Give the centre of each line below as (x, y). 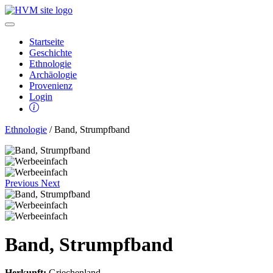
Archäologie (53, 75)
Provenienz (51, 86)
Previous (22, 183)
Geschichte (51, 53)
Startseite (47, 42)
